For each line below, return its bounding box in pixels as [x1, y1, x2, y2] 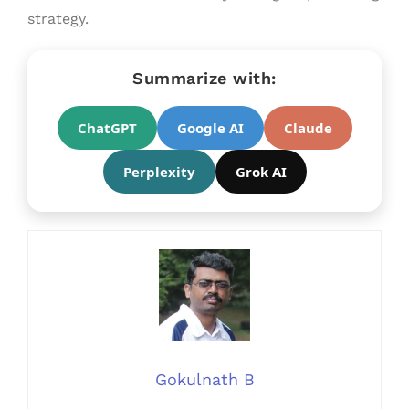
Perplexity [122, 162, 195, 181]
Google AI [176, 118, 244, 137]
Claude [283, 118, 332, 137]
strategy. [27, 9, 89, 27]
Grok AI [235, 162, 287, 181]
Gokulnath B [154, 369, 255, 389]
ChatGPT [77, 118, 137, 137]
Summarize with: [132, 68, 277, 88]
